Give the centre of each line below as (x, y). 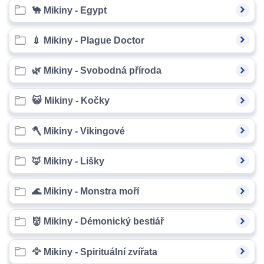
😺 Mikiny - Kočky (70, 101)
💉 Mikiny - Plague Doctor (88, 40)
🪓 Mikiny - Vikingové (78, 131)
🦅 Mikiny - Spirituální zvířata (94, 252)
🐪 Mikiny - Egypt (69, 10)
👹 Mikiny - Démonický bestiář (98, 222)
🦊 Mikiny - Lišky (68, 161)
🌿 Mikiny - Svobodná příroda (96, 71)
